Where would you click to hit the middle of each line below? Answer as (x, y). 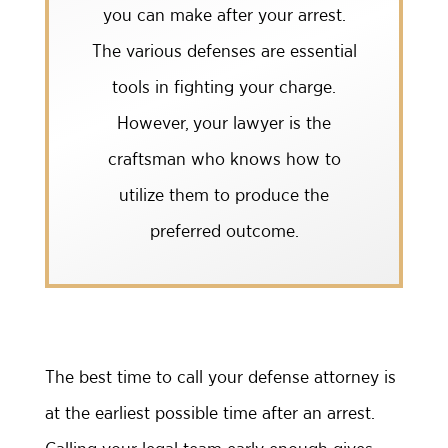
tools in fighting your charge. (224, 86)
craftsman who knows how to (224, 158)
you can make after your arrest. (224, 14)
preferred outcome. (224, 230)
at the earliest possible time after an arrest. (209, 412)
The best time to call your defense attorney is (220, 376)
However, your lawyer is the (224, 122)
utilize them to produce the (224, 194)
